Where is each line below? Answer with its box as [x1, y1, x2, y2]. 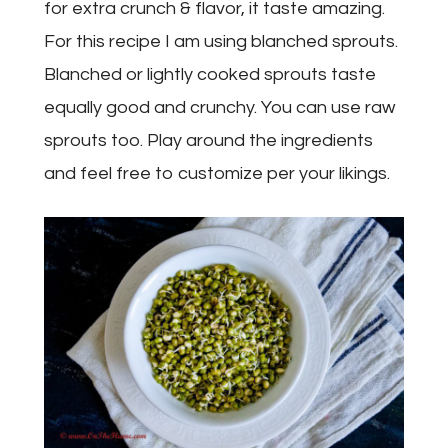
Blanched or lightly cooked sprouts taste [44, 64, 376, 84]
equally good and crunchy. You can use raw [44, 97, 395, 117]
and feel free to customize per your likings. [44, 163, 394, 183]
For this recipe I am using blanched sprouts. [44, 31, 398, 51]
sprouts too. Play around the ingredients [44, 130, 373, 150]
